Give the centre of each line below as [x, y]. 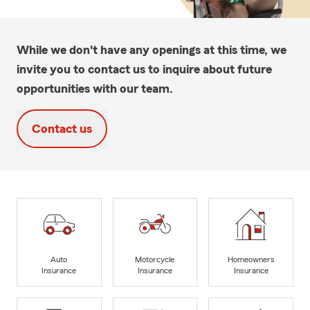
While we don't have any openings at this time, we [152, 49]
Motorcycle [155, 260]
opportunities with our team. [95, 88]
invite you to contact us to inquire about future [144, 69]
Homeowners [251, 260]
